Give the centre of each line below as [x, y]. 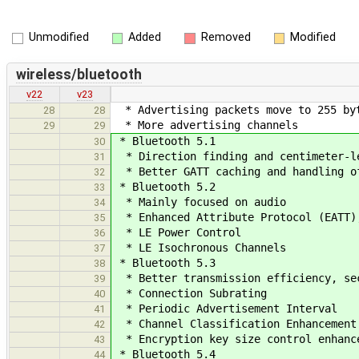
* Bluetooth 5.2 [164, 187]
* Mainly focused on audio [200, 202]
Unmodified [58, 37]
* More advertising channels [205, 125]
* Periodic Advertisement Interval [225, 309]
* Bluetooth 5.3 [164, 263]
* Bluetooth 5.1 [164, 141]
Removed [226, 37]
